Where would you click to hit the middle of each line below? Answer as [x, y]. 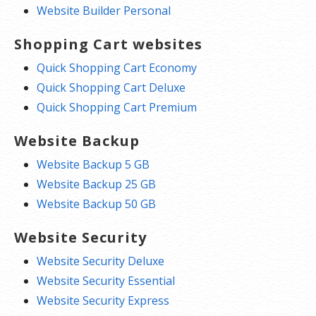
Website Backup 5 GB [93, 165]
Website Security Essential [106, 281]
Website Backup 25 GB [96, 184]
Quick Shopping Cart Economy [117, 68]
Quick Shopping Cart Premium [117, 108]
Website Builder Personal [104, 11]
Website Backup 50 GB [96, 204]
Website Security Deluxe [101, 261]
